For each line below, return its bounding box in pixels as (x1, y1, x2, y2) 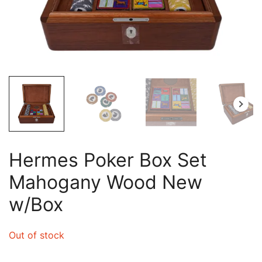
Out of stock (9, 229, 64, 241)
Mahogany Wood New (9, 171, 202, 194)
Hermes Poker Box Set (9, 149, 207, 171)
